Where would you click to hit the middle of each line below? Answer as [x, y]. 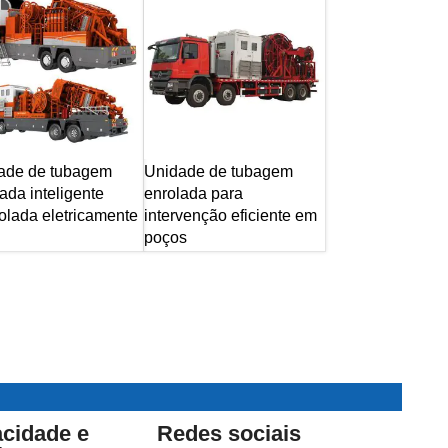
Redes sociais [229, 433]
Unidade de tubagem [219, 171]
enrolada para [194, 193]
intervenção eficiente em [231, 215]
